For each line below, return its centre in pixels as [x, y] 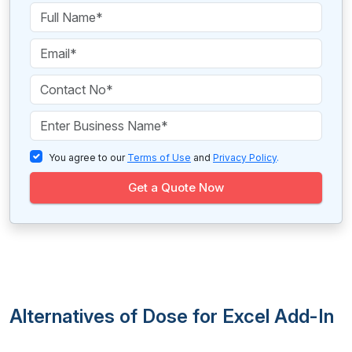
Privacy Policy [245, 158]
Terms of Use [159, 158]
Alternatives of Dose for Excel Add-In [172, 316]
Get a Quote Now [176, 187]
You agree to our [88, 158]
